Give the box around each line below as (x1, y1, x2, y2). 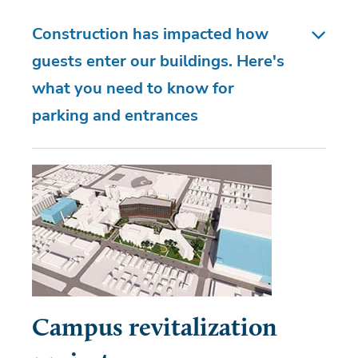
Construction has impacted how (32, 22, 268, 45)
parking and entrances (32, 104, 202, 126)
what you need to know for (32, 77, 234, 99)
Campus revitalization (32, 316, 277, 342)
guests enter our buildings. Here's (32, 50, 284, 72)
